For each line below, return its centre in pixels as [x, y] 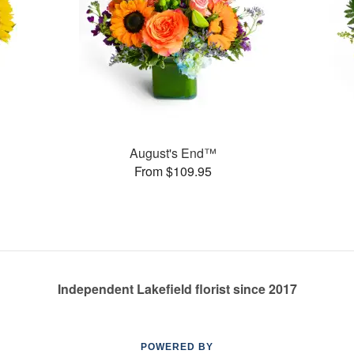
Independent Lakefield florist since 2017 [177, 289]
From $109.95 [173, 171]
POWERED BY [177, 347]
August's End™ [173, 153]
